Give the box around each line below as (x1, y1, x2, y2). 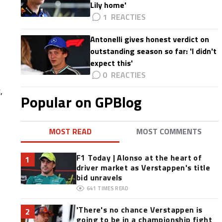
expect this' (90, 57, 133, 69)
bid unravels (76, 171, 122, 183)
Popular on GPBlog (20, 91, 142, 113)
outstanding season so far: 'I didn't (90, 45, 217, 57)
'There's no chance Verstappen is (76, 204, 203, 216)
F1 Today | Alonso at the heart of (76, 152, 202, 164)
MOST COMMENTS (136, 125, 202, 137)
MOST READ (49, 125, 92, 137)
